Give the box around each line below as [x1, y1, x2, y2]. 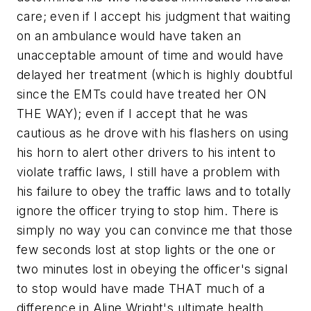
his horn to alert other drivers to [17, 145, 208, 160]
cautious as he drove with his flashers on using [17, 126, 289, 140]
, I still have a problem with [122, 165, 280, 179]
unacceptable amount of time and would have [17, 48, 284, 62]
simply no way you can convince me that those [17, 223, 293, 237]
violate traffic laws [17, 165, 122, 179]
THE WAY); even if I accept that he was [17, 106, 249, 121]
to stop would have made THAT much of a [17, 281, 265, 296]
